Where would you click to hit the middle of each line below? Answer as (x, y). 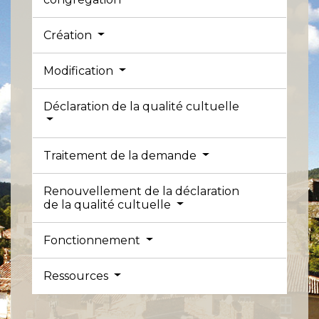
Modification (80, 70)
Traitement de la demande (121, 155)
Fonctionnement (93, 240)
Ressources (77, 276)
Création (69, 35)
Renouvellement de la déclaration (141, 191)
